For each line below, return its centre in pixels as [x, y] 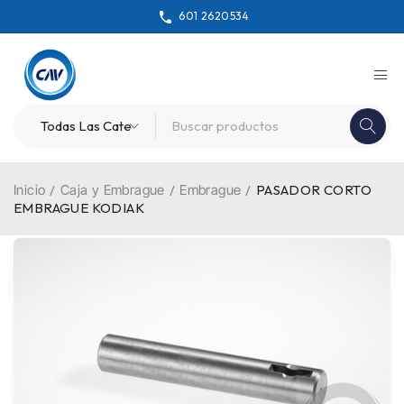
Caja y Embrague [112, 190]
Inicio [30, 190]
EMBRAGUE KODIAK [79, 208]
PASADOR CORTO [314, 190]
